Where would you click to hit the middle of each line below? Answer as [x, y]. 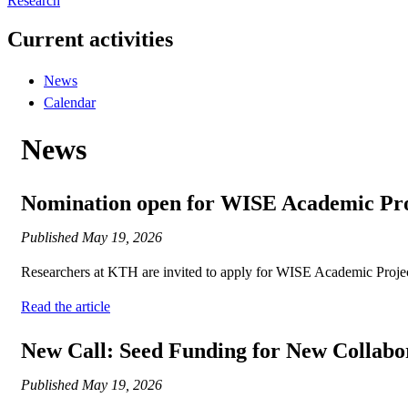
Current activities [90, 39]
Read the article [66, 307]
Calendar [70, 102]
